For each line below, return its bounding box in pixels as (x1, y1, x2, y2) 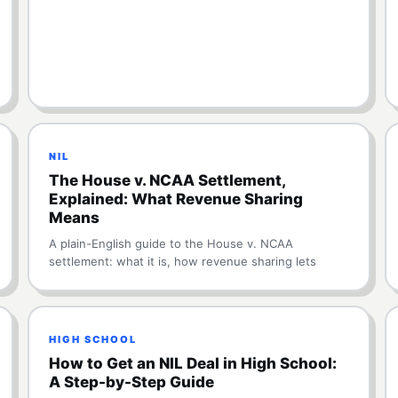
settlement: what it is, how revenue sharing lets (48, 254, 316, 268)
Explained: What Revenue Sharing (48, 190, 303, 208)
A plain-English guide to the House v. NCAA (48, 236, 293, 251)
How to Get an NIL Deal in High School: (48, 354, 337, 372)
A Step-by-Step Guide (48, 373, 214, 391)
